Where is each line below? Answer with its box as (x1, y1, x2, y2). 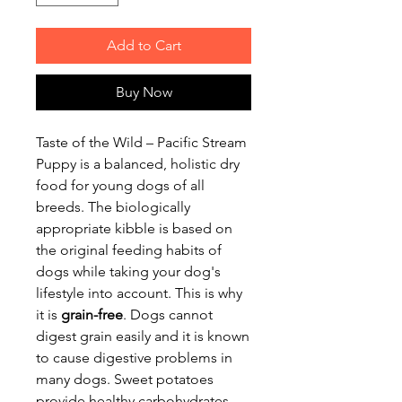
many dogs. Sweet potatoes (36, 370, 214, 388)
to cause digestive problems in (36, 348, 232, 366)
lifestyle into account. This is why (36, 284, 242, 301)
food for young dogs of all (36, 176, 205, 194)
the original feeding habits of (36, 240, 222, 258)
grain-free (61, 305, 123, 323)
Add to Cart (106, 36, 181, 54)
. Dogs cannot (123, 305, 213, 323)
